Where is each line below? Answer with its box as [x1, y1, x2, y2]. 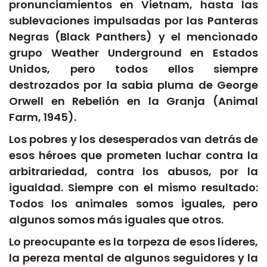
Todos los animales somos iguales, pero [9, 196, 258, 212]
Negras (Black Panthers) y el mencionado [9, 29, 258, 45]
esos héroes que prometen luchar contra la [9, 148, 258, 163]
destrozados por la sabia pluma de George [9, 77, 258, 93]
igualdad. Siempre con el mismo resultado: [9, 180, 258, 195]
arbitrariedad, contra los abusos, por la [9, 164, 258, 179]
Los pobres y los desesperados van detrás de [9, 132, 258, 147]
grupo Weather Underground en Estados [9, 45, 258, 61]
